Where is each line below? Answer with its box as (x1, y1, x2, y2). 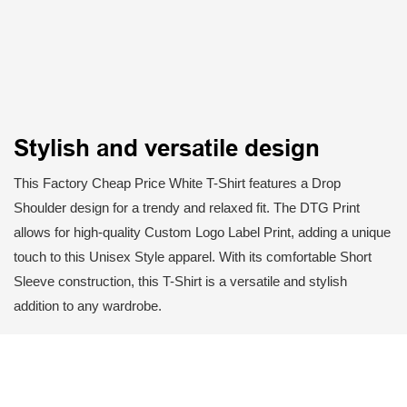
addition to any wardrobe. (14, 298, 162, 314)
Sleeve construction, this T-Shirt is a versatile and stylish (14, 273, 347, 290)
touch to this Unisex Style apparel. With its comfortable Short (14, 249, 372, 265)
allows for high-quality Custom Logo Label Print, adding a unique (14, 224, 391, 241)
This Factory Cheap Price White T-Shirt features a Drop (14, 175, 341, 192)
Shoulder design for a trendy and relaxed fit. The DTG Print (14, 200, 360, 216)
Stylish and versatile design (14, 134, 320, 163)
